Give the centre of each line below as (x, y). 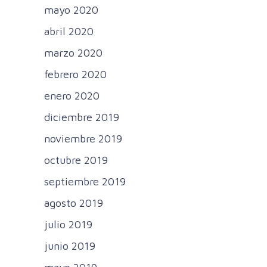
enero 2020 (72, 96)
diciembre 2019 (82, 117)
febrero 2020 (75, 74)
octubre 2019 (76, 160)
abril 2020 (69, 32)
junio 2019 (70, 246)
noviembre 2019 (83, 139)
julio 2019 (68, 225)
